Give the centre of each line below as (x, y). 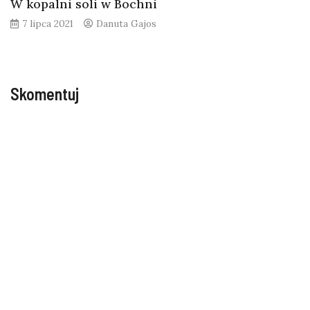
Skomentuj (45, 93)
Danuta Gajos (126, 23)
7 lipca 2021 (48, 23)
